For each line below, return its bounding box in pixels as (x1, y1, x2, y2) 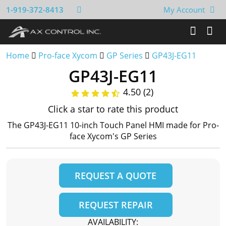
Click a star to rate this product (48, 103, 178, 115)
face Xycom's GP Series (69, 131, 157, 142)
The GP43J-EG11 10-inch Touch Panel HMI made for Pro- (7, 120, 219, 131)
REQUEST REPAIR (78, 199, 153, 211)
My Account (163, 5, 205, 15)
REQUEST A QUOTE (75, 169, 156, 182)
